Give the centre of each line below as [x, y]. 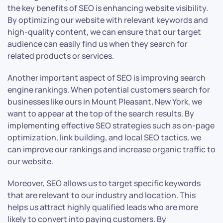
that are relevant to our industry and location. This [102, 195]
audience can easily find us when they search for [98, 44]
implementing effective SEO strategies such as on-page [111, 126]
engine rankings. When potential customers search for [109, 90]
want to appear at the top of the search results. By [101, 114]
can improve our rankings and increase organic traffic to [111, 150]
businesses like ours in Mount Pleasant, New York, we [105, 102]
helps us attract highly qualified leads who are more [103, 207]
